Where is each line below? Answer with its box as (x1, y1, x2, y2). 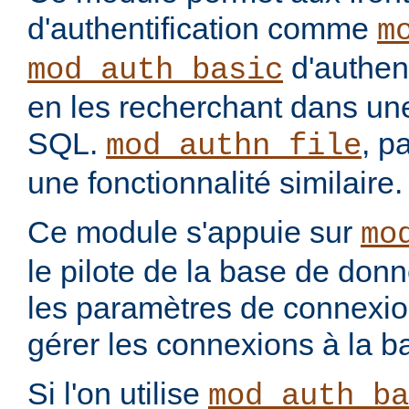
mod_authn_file (106, 129, 362, 164)
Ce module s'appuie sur (27, 215, 361, 250)
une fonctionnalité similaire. (27, 165, 403, 201)
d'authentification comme (27, 11, 377, 47)
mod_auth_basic (27, 53, 283, 89)
